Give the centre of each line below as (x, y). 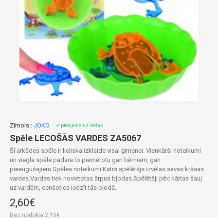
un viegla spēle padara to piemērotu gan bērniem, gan (85, 160)
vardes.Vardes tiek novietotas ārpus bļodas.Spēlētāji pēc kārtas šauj (106, 178)
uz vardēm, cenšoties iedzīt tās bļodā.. (64, 188)
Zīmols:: (21, 125)
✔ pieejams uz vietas (80, 125)
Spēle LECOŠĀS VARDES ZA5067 (75, 138)
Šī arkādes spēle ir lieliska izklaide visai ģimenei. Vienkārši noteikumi (105, 151)
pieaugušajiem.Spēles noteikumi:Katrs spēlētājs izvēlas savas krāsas (107, 169)
